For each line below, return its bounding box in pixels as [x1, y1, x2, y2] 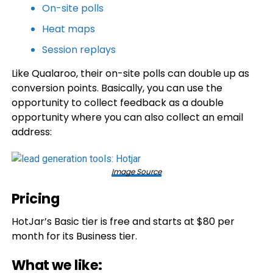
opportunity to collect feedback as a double [11, 96, 224, 110]
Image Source [111, 166, 161, 177]
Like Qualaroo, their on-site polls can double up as [11, 66, 249, 80]
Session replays [41, 43, 116, 57]
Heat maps [41, 22, 95, 36]
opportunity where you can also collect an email [11, 110, 243, 124]
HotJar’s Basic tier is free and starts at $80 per [11, 214, 235, 229]
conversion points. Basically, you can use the [11, 81, 222, 95]
